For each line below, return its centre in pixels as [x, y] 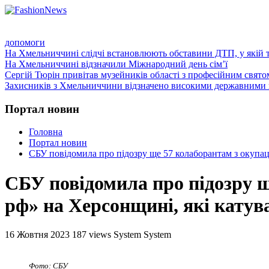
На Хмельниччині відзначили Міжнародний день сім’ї [116, 64]
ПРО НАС [93, 26]
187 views [92, 235]
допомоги [25, 42]
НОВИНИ [217, 26]
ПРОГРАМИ [155, 26]
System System [142, 235]
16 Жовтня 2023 [37, 235]
